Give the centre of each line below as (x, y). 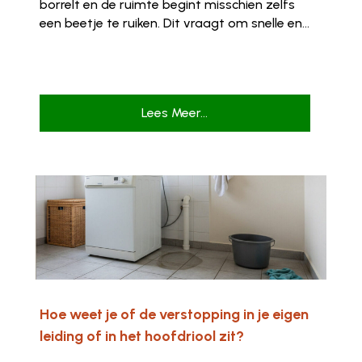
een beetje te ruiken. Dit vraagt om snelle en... (174, 23)
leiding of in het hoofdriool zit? (141, 337)
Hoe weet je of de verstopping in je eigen (174, 315)
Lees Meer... (175, 113)
